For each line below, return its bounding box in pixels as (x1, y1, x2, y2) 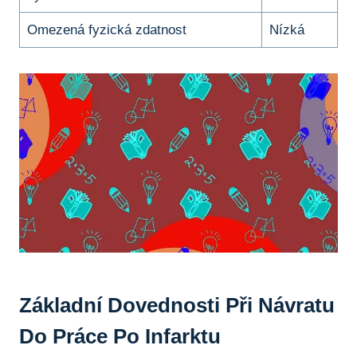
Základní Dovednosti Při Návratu (19, 292, 335, 317)
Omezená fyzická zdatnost (26, 22, 186, 37)
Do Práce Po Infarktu (19, 324, 221, 348)
